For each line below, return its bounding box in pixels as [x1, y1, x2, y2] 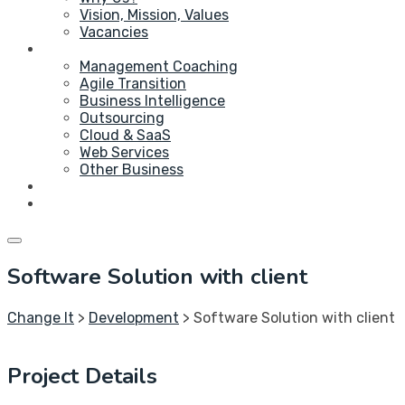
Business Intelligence [80, 92, 225, 109]
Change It [7, 308, 74, 326]
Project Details [7, 361, 157, 391]
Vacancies [80, 24, 148, 41]
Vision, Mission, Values [80, 6, 229, 24]
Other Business [80, 161, 184, 178]
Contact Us [43, 195, 120, 212]
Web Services [80, 144, 169, 161]
